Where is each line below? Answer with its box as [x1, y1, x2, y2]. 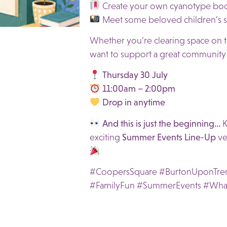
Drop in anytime [102, 97, 165, 108]
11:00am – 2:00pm [102, 84, 175, 94]
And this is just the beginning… [102, 118, 220, 129]
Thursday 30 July [102, 70, 168, 81]
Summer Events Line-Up [122, 132, 216, 142]
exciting [90, 132, 122, 142]
